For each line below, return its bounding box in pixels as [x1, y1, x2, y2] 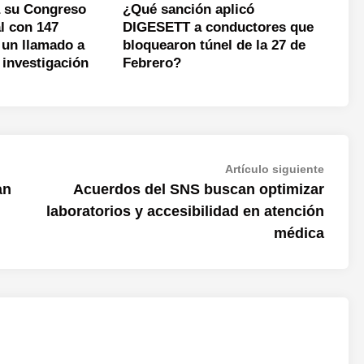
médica [274, 225, 324, 241]
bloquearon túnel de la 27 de [122, 37, 305, 53]
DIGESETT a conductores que [122, 19, 314, 35]
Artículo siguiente [225, 162, 324, 175]
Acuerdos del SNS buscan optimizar [73, 181, 324, 197]
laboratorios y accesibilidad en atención [46, 203, 324, 219]
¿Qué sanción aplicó [122, 2, 254, 17]
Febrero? [122, 55, 181, 71]
